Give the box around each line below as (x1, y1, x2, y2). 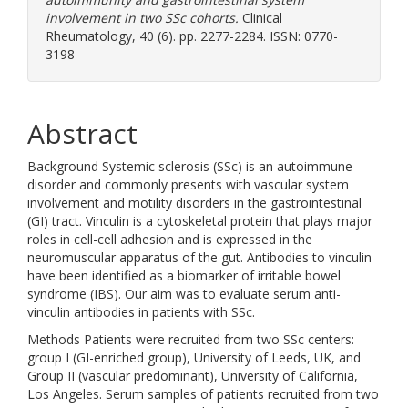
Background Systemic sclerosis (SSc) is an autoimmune (27, 158, 352, 175)
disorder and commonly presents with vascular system (27, 176, 349, 193)
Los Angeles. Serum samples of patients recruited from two (27, 385, 379, 403)
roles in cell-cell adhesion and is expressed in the (27, 230, 312, 248)
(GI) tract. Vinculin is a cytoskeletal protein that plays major (27, 212, 372, 229)
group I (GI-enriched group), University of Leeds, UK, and (27, 349, 361, 366)
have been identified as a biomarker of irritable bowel (27, 267, 341, 284)
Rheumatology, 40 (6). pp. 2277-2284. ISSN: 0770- (46, 27, 338, 45)
